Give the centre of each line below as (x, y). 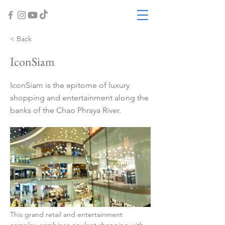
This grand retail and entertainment (67, 214)
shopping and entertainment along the (79, 98)
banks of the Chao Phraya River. (66, 110)
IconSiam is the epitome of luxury (70, 85)
